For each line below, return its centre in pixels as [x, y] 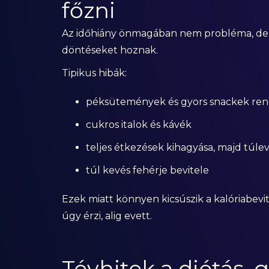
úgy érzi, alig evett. [107, 216]
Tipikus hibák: [94, 73]
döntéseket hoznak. [110, 50]
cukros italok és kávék [138, 125]
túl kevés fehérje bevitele [147, 170]
